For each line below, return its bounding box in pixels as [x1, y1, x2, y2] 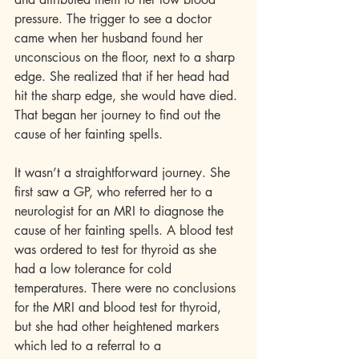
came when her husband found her [14, 30, 207, 46]
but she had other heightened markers [14, 318, 223, 335]
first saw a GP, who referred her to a [14, 184, 216, 200]
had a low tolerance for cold [14, 260, 175, 277]
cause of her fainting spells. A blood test [14, 222, 237, 239]
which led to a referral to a [14, 337, 165, 354]
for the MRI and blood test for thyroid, [14, 299, 225, 316]
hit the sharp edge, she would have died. [14, 87, 241, 104]
